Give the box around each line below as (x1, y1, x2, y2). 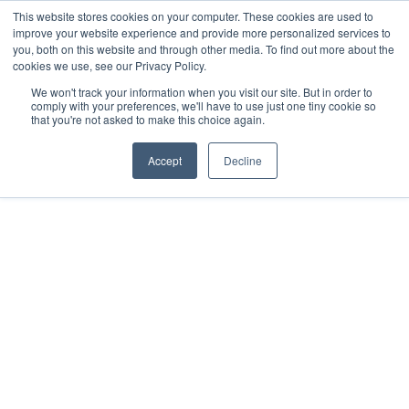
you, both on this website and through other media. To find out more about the (13, 41, 394, 57)
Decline (223, 152, 262, 168)
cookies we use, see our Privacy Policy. (13, 58, 206, 73)
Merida (27, 378, 72, 393)
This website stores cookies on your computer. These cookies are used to (13, 8, 373, 24)
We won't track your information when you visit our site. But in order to (31, 84, 372, 100)
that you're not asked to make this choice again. (31, 111, 265, 127)
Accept (147, 152, 182, 168)
